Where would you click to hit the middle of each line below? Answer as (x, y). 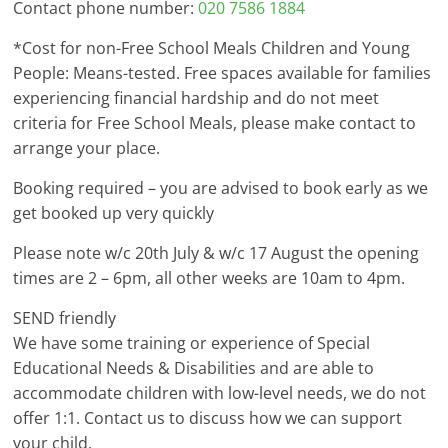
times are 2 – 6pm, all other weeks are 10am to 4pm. (209, 278)
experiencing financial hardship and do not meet (196, 98)
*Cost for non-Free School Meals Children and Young (212, 48)
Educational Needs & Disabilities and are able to (194, 368)
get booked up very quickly (114, 213)
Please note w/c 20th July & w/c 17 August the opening (216, 253)
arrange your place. (87, 148)
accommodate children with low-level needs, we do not (220, 393)
